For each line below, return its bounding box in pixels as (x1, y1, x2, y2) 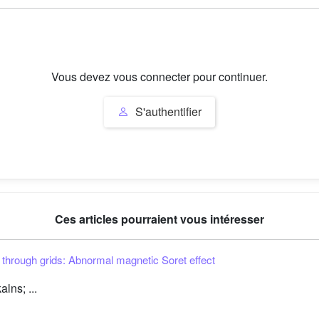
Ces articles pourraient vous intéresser (55, 211, 264, 227)
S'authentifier (132, 103, 202, 120)
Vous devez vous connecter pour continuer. (51, 68, 268, 85)
